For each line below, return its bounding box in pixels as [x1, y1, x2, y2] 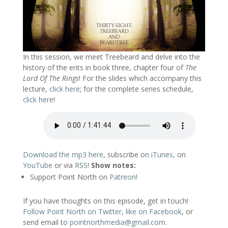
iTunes [151, 149, 173, 159]
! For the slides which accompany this [78, 73, 202, 83]
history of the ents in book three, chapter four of [22, 62, 185, 72]
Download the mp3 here [22, 149, 103, 159]
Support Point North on [30, 172, 109, 182]
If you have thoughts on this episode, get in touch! [22, 195, 188, 206]
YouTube [22, 160, 52, 170]
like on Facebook [125, 206, 182, 216]
